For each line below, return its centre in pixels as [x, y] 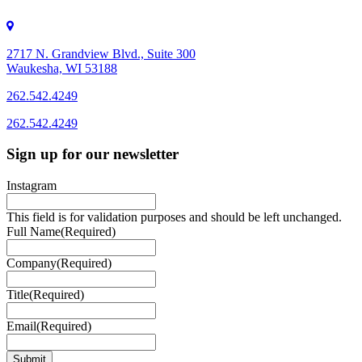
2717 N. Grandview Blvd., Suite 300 [101, 53]
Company [32, 263]
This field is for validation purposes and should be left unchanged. [174, 217]
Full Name [34, 231]
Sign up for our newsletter [93, 154]
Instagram [32, 185]
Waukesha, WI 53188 [62, 68]
